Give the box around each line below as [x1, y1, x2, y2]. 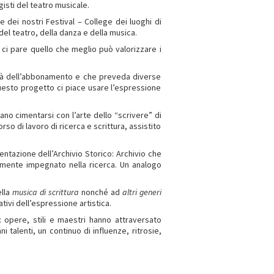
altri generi [122, 187, 161, 198]
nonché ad [78, 187, 122, 198]
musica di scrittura [12, 187, 79, 198]
